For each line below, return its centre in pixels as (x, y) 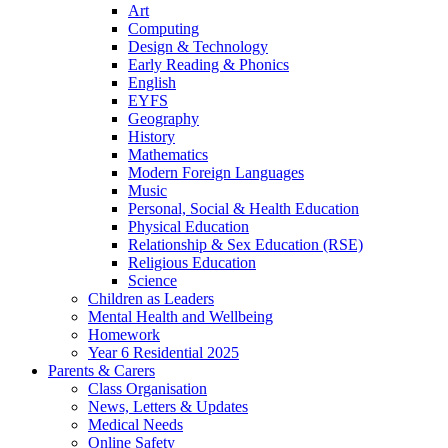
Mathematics (168, 155)
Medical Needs (135, 425)
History (151, 137)
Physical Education (188, 227)
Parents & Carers (101, 371)
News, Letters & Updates (168, 407)
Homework (124, 335)
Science (152, 281)
